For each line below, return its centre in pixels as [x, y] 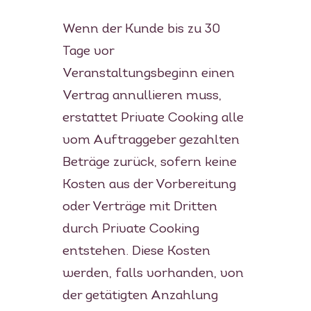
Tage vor [88, 51]
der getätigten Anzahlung [140, 296]
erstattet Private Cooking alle [153, 118]
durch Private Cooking [131, 229]
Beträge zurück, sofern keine [149, 162]
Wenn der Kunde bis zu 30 [141, 29]
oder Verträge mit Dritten [140, 207]
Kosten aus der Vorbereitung [149, 185]
